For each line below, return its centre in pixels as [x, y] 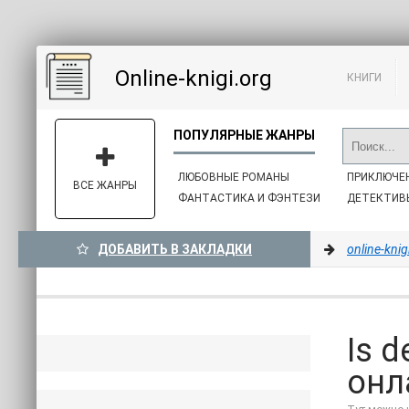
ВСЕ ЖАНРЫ [105, 185]
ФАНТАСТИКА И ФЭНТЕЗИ [249, 198]
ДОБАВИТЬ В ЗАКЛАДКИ [175, 249]
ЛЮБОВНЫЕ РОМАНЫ [234, 177]
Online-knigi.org [194, 79]
